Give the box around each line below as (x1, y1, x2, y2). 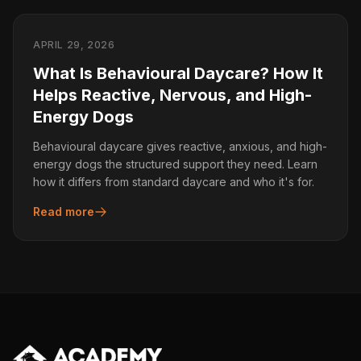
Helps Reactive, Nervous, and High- (33, 85, 312, 105)
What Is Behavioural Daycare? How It (33, 64, 323, 83)
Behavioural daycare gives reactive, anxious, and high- (33, 139, 327, 153)
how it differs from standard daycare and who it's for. (33, 175, 314, 189)
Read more (33, 205, 94, 218)
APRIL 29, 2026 (33, 39, 115, 51)
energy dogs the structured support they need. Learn (33, 157, 317, 171)
